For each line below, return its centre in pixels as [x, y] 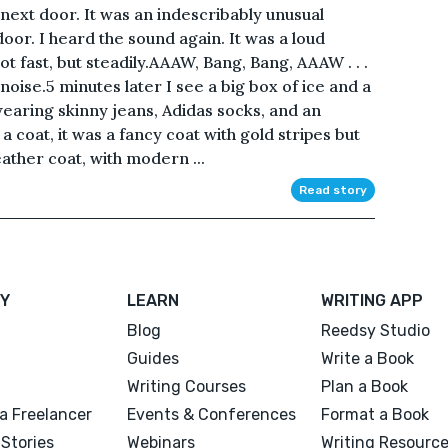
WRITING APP [371, 300]
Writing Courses [187, 386]
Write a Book [367, 358]
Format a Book [374, 414]
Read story [332, 189]
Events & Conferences [212, 414]
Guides [153, 358]
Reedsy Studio [375, 330]
